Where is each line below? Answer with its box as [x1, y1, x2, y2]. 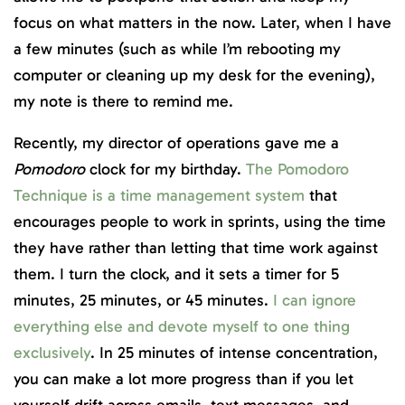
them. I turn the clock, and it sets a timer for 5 [14, 264, 339, 285]
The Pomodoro [246, 159, 349, 180]
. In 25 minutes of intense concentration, [90, 343, 378, 363]
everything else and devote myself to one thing [14, 316, 350, 337]
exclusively [14, 343, 90, 363]
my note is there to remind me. [14, 90, 233, 111]
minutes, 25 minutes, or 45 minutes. [14, 290, 268, 311]
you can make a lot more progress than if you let [14, 369, 353, 390]
